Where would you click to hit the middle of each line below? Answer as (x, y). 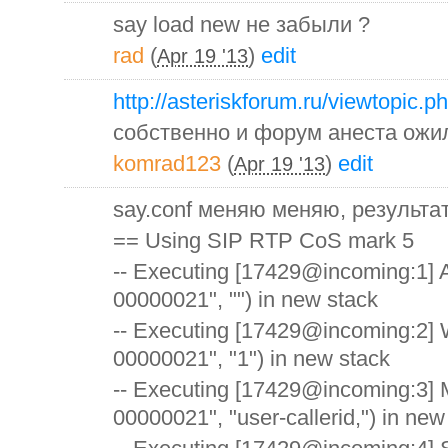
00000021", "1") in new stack (251, 358)
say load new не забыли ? (241, 24)
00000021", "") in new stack (245, 299)
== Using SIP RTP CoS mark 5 (263, 240)
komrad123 (167, 163)
